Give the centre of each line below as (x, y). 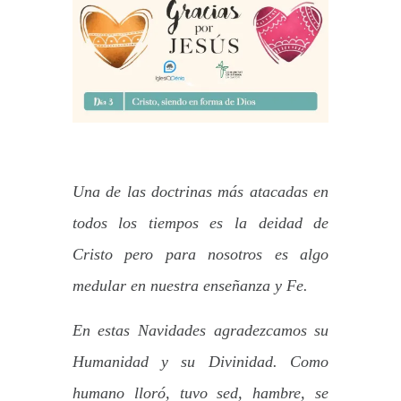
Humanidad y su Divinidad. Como (200, 362)
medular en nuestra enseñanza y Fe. (190, 286)
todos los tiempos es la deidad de (200, 223)
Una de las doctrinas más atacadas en (200, 192)
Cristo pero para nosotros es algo (200, 255)
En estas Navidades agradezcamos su (200, 331)
